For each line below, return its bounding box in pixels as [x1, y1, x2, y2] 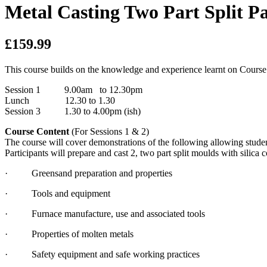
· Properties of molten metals [5, 228, 133, 239]
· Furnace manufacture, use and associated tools [5, 208, 205, 219]
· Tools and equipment [5, 188, 110, 198]
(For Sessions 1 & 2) [72, 126, 149, 136]
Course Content [5, 126, 72, 136]
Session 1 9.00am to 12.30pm [5, 84, 142, 95]
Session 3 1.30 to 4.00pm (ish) [5, 105, 141, 116]
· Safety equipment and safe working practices [5, 249, 200, 259]
